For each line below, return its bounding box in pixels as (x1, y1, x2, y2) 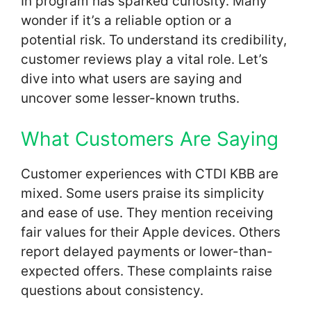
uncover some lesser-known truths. (21, 90, 239, 106)
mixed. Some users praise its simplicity (21, 185, 264, 202)
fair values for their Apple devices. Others (21, 224, 280, 241)
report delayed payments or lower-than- (21, 244, 273, 260)
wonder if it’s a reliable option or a (21, 12, 232, 28)
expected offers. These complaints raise (21, 263, 272, 280)
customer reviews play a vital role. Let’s (21, 51, 268, 67)
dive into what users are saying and (21, 70, 242, 87)
